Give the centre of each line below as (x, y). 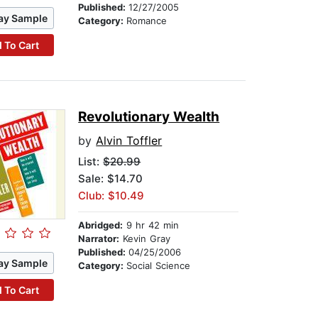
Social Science (159, 266)
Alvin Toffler (129, 141)
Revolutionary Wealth (149, 117)
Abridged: (101, 225)
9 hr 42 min (151, 225)
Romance (147, 21)
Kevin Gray (145, 239)
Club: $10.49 (111, 196)
